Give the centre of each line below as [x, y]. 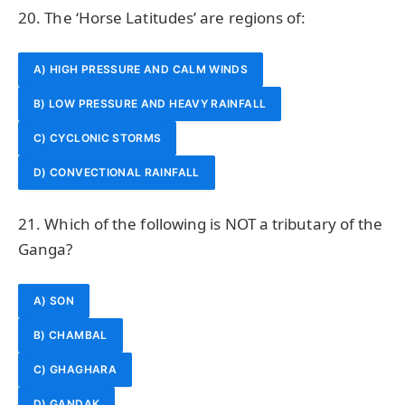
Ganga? [46, 249]
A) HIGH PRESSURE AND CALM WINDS [141, 70]
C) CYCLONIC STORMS [98, 138]
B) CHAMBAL [71, 334]
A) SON [54, 300]
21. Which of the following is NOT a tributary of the [201, 223]
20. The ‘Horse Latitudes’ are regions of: [162, 18]
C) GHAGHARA [75, 369]
